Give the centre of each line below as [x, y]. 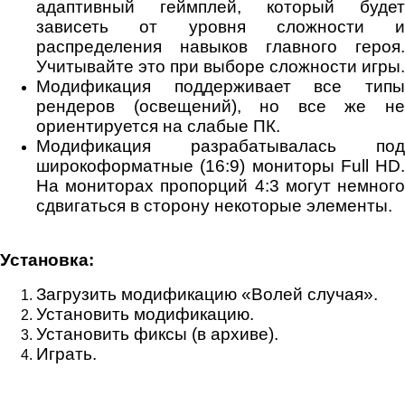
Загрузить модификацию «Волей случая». [207, 294]
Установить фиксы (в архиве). [157, 334]
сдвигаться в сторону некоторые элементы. [214, 205]
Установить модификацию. [145, 314]
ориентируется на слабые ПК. [158, 126]
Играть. [66, 353]
